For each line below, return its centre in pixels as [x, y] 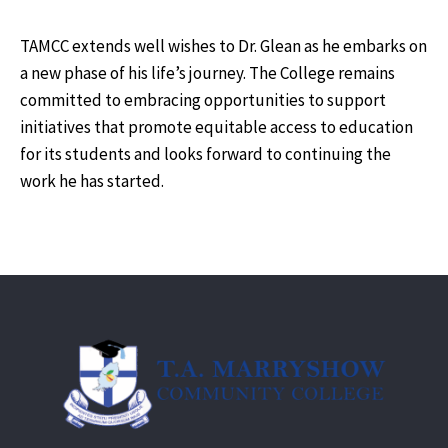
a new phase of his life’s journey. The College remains [207, 72]
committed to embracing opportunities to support [203, 99]
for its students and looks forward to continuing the [205, 153]
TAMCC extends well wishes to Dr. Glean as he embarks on [223, 45]
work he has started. [92, 180]
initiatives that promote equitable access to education [216, 126]
